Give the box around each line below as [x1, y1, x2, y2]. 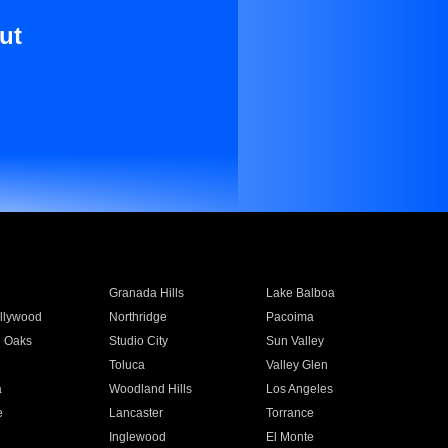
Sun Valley [266, 334, 325, 348]
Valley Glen [266, 358, 329, 372]
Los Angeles [266, 382, 334, 396]
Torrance [266, 406, 315, 420]
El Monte [266, 430, 315, 444]
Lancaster [108, 406, 163, 420]
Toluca [108, 358, 145, 372]
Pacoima [266, 310, 315, 324]
